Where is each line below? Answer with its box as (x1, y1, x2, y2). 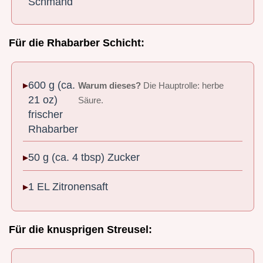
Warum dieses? (78, 81, 141, 91)
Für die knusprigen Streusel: (9, 224, 152, 235)
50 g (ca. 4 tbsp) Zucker (28, 151, 140, 163)
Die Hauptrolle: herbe (141, 81, 224, 91)
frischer (28, 109, 63, 121)
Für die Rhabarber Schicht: (9, 36, 144, 49)
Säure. (78, 96, 104, 106)
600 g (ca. (28, 79, 76, 92)
